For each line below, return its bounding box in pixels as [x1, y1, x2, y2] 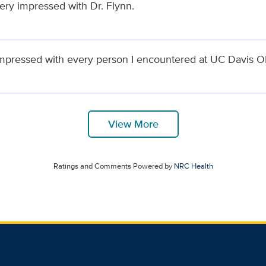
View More [107, 116, 159, 132]
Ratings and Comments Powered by [53, 160, 174, 172]
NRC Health [173, 160, 213, 172]
